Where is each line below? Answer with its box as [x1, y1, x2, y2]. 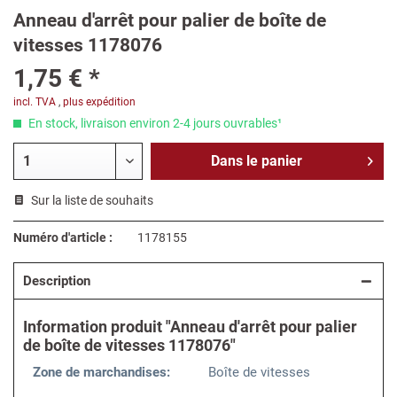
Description [23, 273, 90, 290]
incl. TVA [13, 96, 56, 109]
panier [261, 152, 302, 170]
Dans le [210, 152, 258, 170]
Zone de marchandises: [33, 364, 170, 381]
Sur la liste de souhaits [31, 193, 153, 208]
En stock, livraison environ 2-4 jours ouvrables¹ [26, 116, 282, 131]
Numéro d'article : [13, 230, 113, 245]
